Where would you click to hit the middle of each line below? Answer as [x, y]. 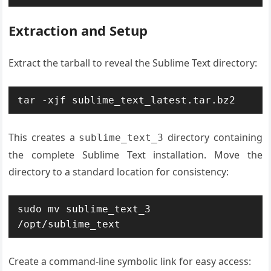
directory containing [213, 137]
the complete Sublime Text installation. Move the [135, 155]
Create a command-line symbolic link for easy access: [130, 261]
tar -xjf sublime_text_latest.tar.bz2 [127, 100]
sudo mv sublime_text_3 [84, 209]
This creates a [44, 137]
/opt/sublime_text [69, 224]
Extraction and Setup [78, 30]
